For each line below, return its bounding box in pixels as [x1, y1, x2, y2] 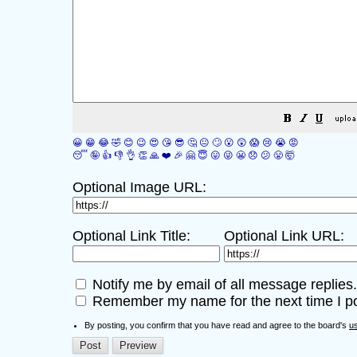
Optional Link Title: [73, 228, 190, 244]
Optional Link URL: [224, 228, 344, 244]
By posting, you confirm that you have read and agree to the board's [84, 320, 349, 330]
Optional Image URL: [73, 179, 206, 195]
